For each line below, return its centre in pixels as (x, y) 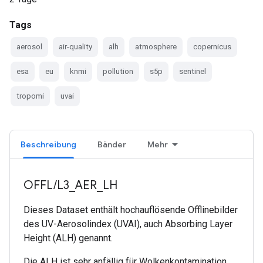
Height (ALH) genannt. (68, 238)
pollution (118, 71)
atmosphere (156, 47)
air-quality (75, 47)
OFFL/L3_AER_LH (70, 185)
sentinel (193, 71)
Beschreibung (48, 144)
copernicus (212, 47)
